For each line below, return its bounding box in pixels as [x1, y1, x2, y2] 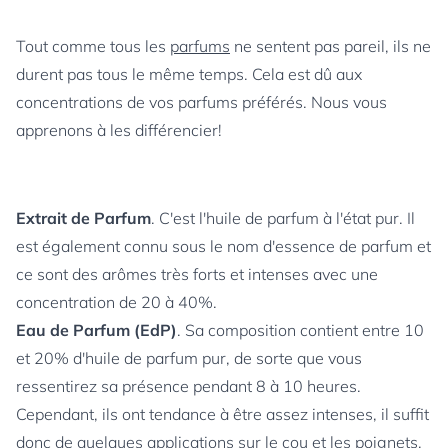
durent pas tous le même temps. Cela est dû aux [16, 64, 362, 84]
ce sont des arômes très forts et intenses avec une [16, 264, 378, 284]
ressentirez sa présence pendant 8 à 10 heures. [16, 376, 361, 396]
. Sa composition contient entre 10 [177, 320, 424, 340]
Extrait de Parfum [16, 208, 151, 228]
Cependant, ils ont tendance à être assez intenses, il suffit [16, 404, 429, 424]
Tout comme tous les [16, 36, 170, 56]
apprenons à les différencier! [16, 120, 222, 140]
